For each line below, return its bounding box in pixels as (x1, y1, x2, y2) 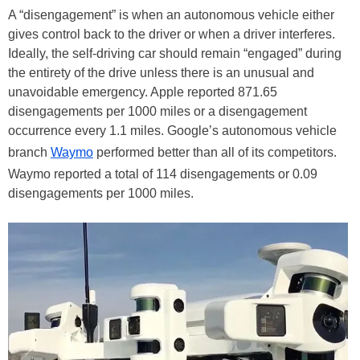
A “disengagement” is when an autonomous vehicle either (8, 8, 334, 22)
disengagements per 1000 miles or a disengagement (8, 104, 307, 118)
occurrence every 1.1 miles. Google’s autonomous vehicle (8, 124, 337, 137)
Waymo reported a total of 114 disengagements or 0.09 (8, 167, 317, 181)
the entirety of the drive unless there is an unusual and (8, 66, 314, 80)
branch (8, 145, 51, 159)
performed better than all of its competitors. (93, 145, 337, 159)
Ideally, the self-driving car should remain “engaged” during (8, 47, 342, 60)
